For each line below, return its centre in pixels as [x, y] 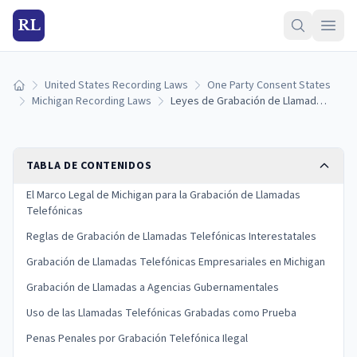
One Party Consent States [269, 85]
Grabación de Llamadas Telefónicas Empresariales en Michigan [176, 262]
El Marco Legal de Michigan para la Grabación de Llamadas [163, 195]
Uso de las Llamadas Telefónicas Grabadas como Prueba [161, 313]
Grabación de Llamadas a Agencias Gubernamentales [153, 288]
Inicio [24, 92]
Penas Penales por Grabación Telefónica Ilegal [137, 339]
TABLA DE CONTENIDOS [89, 166]
